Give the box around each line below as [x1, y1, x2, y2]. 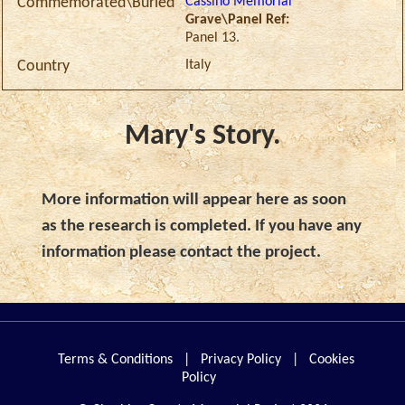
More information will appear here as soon [42, 192, 347, 210]
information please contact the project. [42, 244, 322, 262]
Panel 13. [185, 31, 240, 46]
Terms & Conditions [58, 353, 173, 368]
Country [16, 59, 70, 75]
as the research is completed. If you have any [42, 218, 363, 236]
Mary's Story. [124, 122, 281, 152]
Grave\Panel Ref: [185, 13, 290, 28]
